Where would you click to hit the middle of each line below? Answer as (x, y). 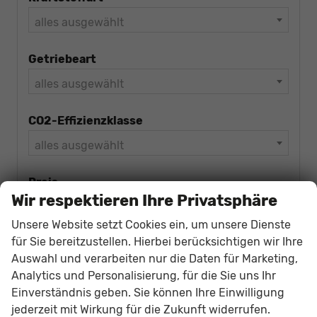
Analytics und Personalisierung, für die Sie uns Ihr (144, 275)
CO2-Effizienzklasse (86, 121)
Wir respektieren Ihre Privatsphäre (144, 200)
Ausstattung (65, 302)
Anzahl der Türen (76, 243)
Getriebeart (62, 59)
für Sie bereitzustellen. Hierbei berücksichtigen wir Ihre (157, 241)
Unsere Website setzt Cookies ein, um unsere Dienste (151, 224)
